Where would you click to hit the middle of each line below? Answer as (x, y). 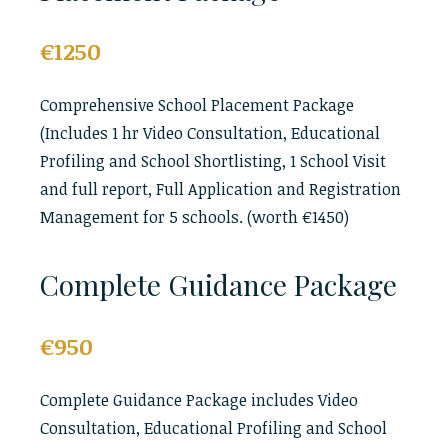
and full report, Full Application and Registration (220, 189)
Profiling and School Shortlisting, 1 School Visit (213, 161)
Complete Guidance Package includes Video (199, 400)
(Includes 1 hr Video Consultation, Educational (210, 133)
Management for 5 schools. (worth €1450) (194, 217)
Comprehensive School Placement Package (197, 105)
